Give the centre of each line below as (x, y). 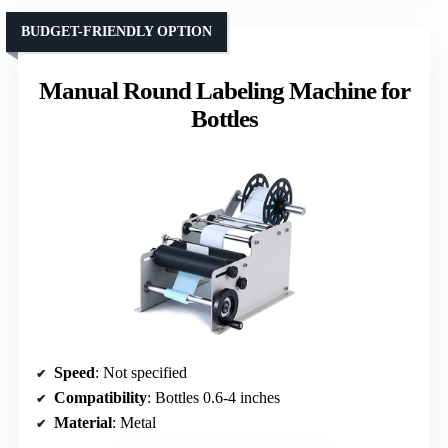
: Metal (134, 422)
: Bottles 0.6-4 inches (213, 397)
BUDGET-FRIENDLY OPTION (116, 31)
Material (83, 422)
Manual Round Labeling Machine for (224, 90)
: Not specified (141, 372)
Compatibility (100, 397)
